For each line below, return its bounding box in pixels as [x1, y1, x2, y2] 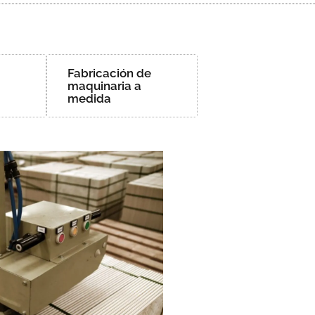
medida [67, 91, 111, 105]
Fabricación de [67, 65, 151, 80]
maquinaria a [67, 78, 141, 93]
